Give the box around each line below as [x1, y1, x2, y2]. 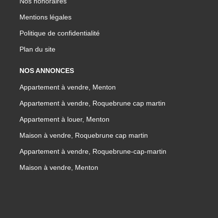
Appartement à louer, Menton [19, 115, 109, 123]
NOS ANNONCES [19, 66, 74, 74]
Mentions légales [19, 13, 72, 21]
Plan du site [19, 45, 55, 53]
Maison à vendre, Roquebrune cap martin [19, 131, 148, 139]
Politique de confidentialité [19, 29, 100, 37]
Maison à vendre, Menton [19, 163, 98, 171]
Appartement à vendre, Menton [19, 83, 116, 91]
